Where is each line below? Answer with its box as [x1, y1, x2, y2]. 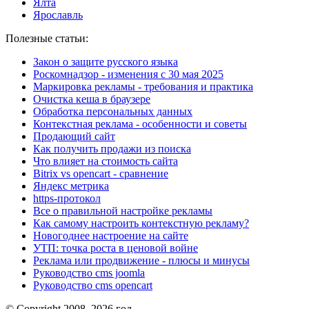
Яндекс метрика [33, 180, 109, 192]
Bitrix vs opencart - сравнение [33, 168, 168, 179]
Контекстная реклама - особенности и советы [33, 118, 247, 130]
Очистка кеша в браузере [33, 93, 150, 105]
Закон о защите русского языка [33, 56, 178, 68]
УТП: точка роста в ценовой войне [33, 242, 198, 254]
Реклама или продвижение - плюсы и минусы [33, 255, 250, 266]
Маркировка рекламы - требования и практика [33, 81, 253, 92]
